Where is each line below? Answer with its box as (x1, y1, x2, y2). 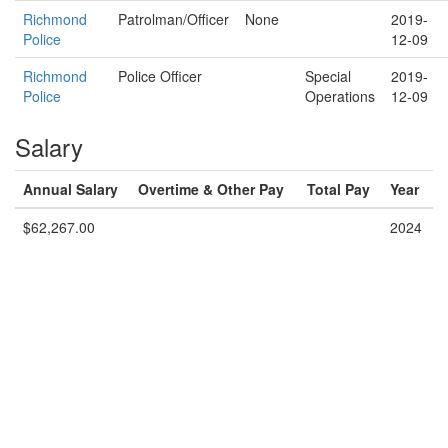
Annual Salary (23, 179, 118, 199)
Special (305, 66, 351, 86)
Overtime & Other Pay (138, 179, 284, 199)
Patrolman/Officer (118, 9, 229, 29)
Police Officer (118, 66, 202, 86)
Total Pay (307, 179, 370, 199)
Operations (305, 86, 375, 106)
